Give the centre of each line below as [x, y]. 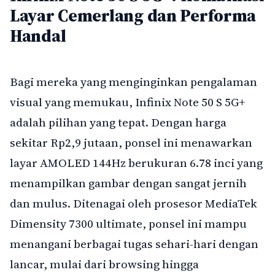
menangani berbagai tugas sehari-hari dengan [134, 243]
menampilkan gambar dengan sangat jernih [128, 183]
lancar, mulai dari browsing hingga [104, 264]
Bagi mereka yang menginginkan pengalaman [134, 81]
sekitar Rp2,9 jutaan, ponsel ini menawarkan [131, 142]
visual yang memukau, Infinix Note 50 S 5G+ [127, 102]
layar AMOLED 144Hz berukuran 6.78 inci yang [136, 162]
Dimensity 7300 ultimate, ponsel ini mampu [128, 223]
